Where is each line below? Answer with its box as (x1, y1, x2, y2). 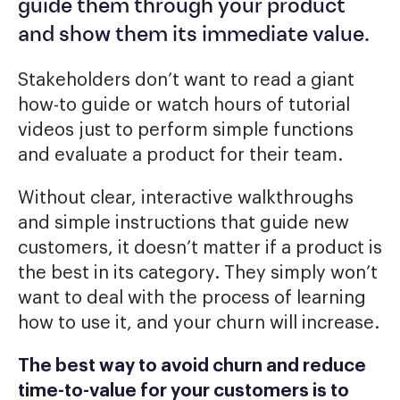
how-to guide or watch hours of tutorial (18, 96, 350, 114)
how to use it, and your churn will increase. (18, 313, 379, 332)
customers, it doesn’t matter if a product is (18, 238, 382, 257)
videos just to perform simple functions (18, 121, 354, 139)
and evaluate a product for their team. (18, 146, 343, 164)
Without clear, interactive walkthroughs (18, 188, 354, 207)
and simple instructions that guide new (18, 213, 349, 232)
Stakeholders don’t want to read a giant (18, 71, 354, 89)
